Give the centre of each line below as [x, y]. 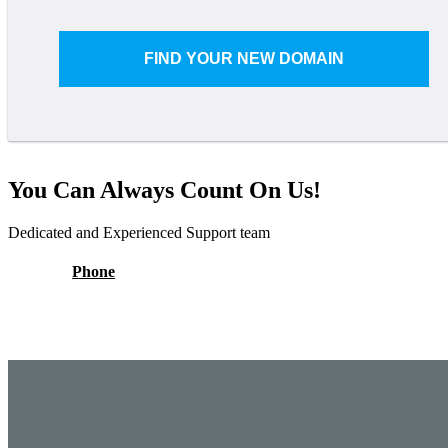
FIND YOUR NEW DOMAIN [244, 59]
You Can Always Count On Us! [164, 190]
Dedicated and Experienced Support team [139, 233]
